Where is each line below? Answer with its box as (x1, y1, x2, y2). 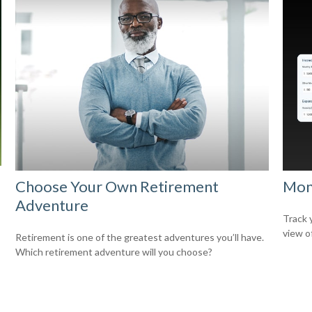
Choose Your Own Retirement (15, 176, 219, 196)
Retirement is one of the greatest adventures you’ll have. (15, 231, 265, 243)
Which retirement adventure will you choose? (15, 245, 213, 258)
